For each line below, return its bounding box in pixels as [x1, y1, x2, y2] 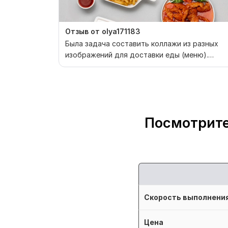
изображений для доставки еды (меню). [65, 50, 208, 60]
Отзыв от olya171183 [65, 27, 140, 36]
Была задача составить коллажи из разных [65, 39, 218, 48]
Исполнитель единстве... [65, 62, 152, 71]
